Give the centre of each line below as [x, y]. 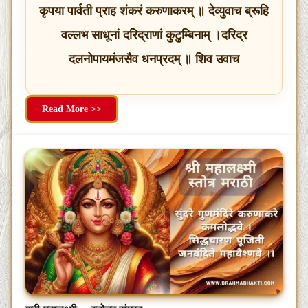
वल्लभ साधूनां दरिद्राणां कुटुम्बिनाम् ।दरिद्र [154, 35]
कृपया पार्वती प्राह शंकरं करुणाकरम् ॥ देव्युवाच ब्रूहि [154, 11]
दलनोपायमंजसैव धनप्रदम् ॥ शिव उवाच [154, 59]
